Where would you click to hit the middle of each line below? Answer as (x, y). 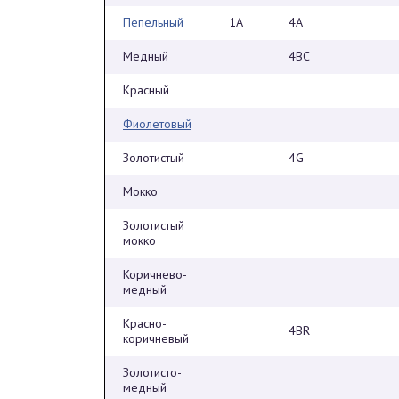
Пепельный (153, 22)
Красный (146, 90)
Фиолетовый (157, 124)
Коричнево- (155, 274)
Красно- (145, 323)
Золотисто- (152, 372)
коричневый (156, 338)
